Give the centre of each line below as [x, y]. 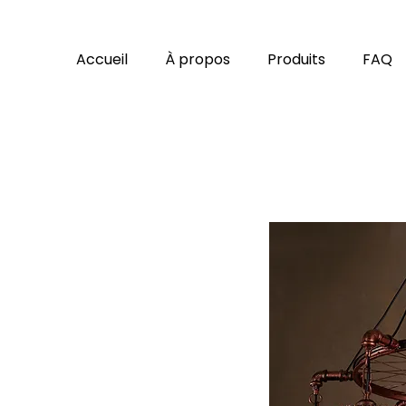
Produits [296, 59]
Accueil [101, 59]
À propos [197, 59]
